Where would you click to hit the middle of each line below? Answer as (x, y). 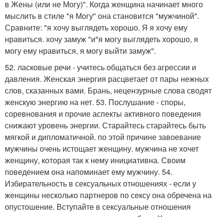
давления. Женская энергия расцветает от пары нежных (107, 78)
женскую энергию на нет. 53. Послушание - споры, (95, 102)
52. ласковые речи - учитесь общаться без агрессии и (101, 67)
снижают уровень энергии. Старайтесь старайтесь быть (105, 125)
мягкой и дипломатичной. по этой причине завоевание (103, 137)
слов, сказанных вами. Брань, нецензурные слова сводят (108, 90)
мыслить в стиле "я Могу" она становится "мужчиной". (102, 15)
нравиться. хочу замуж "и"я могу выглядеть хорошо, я (101, 39)
